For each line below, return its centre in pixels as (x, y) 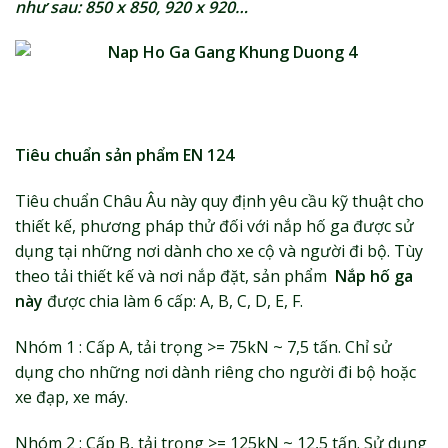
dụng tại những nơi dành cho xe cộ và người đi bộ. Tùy (219, 250)
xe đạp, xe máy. (71, 396)
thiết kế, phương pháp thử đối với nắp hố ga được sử (214, 225)
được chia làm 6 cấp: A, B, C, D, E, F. (175, 300)
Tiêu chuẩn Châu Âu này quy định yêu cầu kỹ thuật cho (219, 200)
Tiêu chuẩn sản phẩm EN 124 (124, 155)
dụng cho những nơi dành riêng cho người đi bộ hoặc (215, 371)
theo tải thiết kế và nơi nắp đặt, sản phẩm (173, 275)
